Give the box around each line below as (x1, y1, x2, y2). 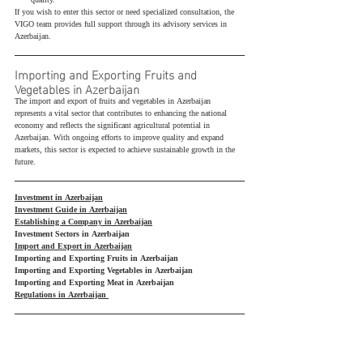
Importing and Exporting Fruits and (15, 62, 200, 86)
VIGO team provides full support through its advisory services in (15, 17, 229, 33)
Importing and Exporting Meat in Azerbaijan (15, 275, 174, 292)
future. (15, 155, 36, 171)
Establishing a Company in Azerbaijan (15, 215, 152, 231)
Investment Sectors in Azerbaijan (15, 227, 130, 243)
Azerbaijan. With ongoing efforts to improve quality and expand (15, 130, 226, 147)
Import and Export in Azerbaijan (15, 239, 132, 255)
